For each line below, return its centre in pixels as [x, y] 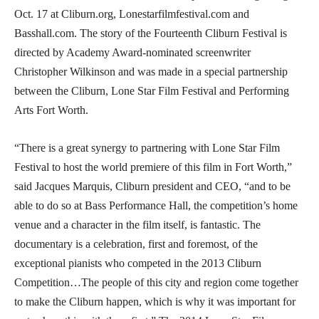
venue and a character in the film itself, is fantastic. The [137, 224]
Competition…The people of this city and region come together [156, 282]
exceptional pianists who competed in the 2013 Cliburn [138, 263]
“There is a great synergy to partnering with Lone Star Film [147, 147]
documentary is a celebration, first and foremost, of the [136, 244]
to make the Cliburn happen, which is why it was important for [155, 301]
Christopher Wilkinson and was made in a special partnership [151, 71]
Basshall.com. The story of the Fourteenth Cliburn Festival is [151, 33]
